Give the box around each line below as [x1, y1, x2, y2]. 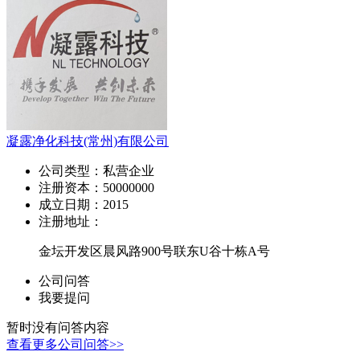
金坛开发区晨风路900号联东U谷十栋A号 [39, 243, 270, 258]
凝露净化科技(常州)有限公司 [6, 133, 169, 148]
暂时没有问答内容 [6, 320, 109, 334]
